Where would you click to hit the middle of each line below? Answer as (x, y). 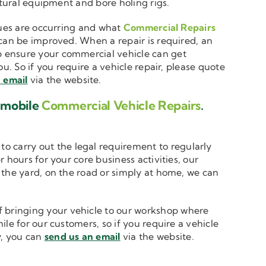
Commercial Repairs (170, 28)
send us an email (82, 237)
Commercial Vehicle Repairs (121, 105)
